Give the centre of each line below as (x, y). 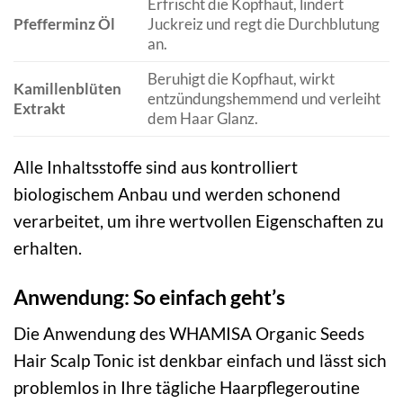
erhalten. (48, 247)
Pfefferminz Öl (64, 23)
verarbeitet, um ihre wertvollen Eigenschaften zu (199, 220)
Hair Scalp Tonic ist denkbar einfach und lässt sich (200, 361)
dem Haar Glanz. (202, 118)
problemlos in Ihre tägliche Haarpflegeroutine (187, 388)
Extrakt (40, 108)
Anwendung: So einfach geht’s (149, 296)
